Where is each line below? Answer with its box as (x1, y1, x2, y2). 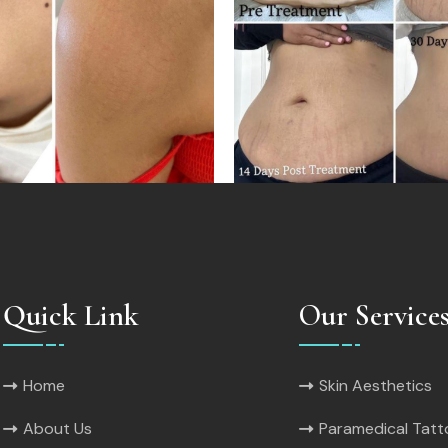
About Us (22, 417, 92, 439)
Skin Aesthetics (319, 374, 433, 396)
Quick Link (2, 296, 139, 334)
